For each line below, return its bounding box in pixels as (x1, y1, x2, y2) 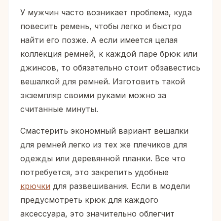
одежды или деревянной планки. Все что (20, 153, 185, 164)
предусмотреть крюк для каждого (20, 195, 158, 205)
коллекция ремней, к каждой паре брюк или (20, 49, 197, 59)
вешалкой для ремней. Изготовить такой (20, 76, 185, 87)
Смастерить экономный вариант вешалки (20, 126, 188, 136)
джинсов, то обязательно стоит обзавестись (20, 63, 200, 73)
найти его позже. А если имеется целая (20, 35, 178, 45)
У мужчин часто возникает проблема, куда (20, 7, 192, 18)
